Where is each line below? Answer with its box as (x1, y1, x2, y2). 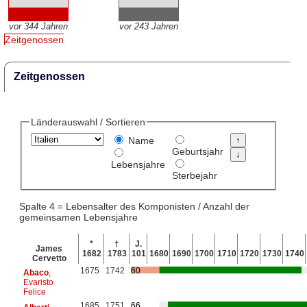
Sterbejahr (171, 170, 217, 182)
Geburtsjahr (171, 146, 223, 158)
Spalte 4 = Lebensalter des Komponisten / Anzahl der (19, 200, 249, 212)
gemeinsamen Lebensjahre (19, 211, 138, 223)
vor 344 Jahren (8, 21, 68, 32)
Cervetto (32, 253, 66, 263)
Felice (23, 286, 46, 297)
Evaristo (23, 277, 53, 287)
